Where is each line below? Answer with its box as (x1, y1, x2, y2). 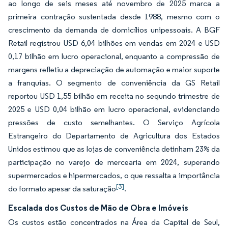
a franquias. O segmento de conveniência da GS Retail (8, 78, 220, 88)
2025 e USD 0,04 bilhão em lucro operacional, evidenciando (8, 104, 220, 114)
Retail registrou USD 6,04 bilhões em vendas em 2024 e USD (8, 38, 220, 48)
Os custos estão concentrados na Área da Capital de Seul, (8, 217, 220, 227)
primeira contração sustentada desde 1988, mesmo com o (8, 12, 220, 21)
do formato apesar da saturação (8, 184, 116, 193)
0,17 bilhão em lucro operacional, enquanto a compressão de (8, 51, 220, 61)
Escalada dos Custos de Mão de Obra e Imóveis (8, 203, 188, 213)
